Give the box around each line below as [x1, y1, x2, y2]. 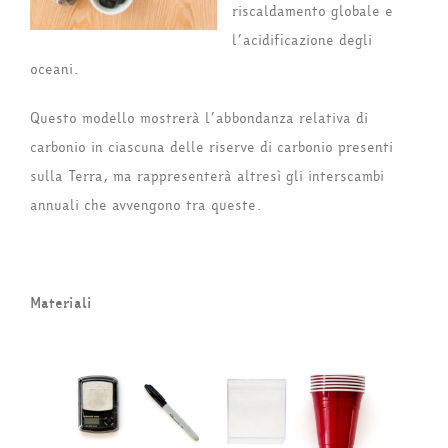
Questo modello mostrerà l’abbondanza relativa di [30, 107, 368, 129]
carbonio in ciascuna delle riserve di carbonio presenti [30, 136, 393, 158]
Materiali [30, 292, 92, 314]
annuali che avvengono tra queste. [30, 194, 263, 216]
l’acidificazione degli [232, 29, 372, 51]
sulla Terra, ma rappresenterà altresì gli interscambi [30, 165, 384, 187]
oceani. [30, 58, 80, 80]
